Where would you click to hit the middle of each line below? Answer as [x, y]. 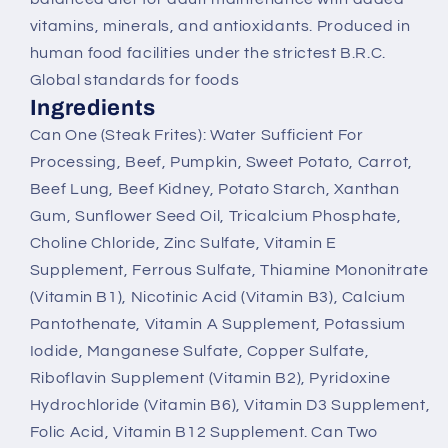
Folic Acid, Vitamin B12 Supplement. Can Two [203, 432]
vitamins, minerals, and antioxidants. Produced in [220, 26]
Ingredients [93, 108]
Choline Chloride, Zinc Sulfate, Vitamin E [183, 243]
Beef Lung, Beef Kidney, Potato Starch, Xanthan [214, 189]
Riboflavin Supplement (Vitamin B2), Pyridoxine [210, 378]
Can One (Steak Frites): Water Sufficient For [196, 135]
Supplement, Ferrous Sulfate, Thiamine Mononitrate [229, 270]
